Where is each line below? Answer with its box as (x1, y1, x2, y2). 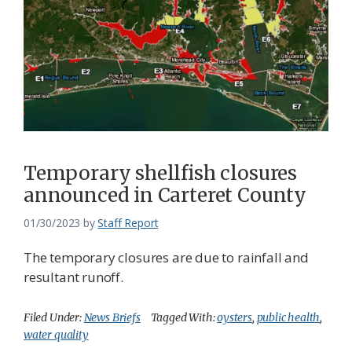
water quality (24, 327, 89, 342)
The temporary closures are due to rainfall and (24, 247, 309, 266)
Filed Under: (24, 310, 84, 324)
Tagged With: (150, 310, 218, 324)
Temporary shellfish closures (24, 160, 297, 185)
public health (256, 310, 321, 324)
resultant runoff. (24, 267, 123, 286)
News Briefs (83, 310, 141, 324)
